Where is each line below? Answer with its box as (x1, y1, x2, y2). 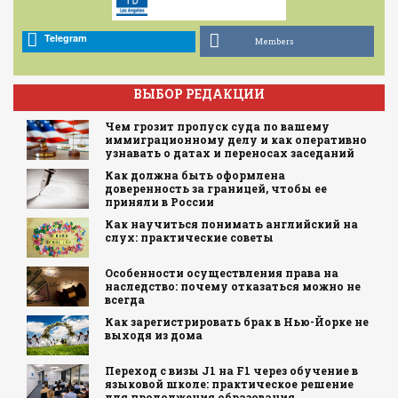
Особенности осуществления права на (104, 266, 338, 281)
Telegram (44, 30, 87, 44)
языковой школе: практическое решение (104, 377, 354, 392)
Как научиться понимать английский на (104, 217, 358, 232)
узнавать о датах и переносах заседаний (104, 146, 354, 161)
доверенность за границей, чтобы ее (104, 181, 327, 196)
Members (255, 36, 294, 47)
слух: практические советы (104, 230, 274, 245)
